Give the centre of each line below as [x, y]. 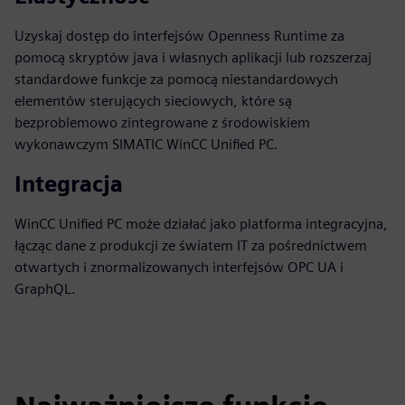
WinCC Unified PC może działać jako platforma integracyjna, [201, 224]
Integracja [69, 184]
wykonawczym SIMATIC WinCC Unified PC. [146, 144]
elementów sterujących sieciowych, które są [153, 101]
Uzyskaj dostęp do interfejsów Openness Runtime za [179, 36]
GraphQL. [45, 289]
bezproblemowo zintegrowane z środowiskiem [162, 122]
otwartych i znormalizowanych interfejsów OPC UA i [179, 267]
